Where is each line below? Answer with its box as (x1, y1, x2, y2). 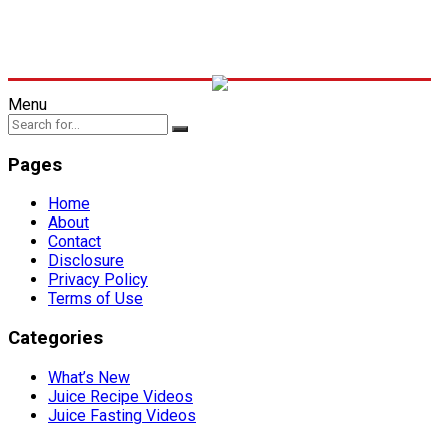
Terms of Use (48, 289, 143, 309)
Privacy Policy (48, 270, 148, 290)
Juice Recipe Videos (48, 386, 193, 406)
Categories (8, 327, 103, 350)
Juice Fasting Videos (48, 405, 196, 425)
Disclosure (48, 251, 124, 271)
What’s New (48, 367, 130, 387)
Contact (48, 232, 101, 252)
